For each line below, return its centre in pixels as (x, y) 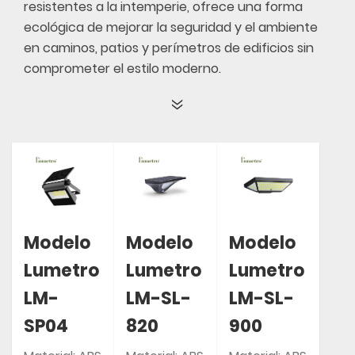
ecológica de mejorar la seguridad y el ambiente (171, 27)
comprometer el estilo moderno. (122, 69)
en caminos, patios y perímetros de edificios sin (169, 48)
